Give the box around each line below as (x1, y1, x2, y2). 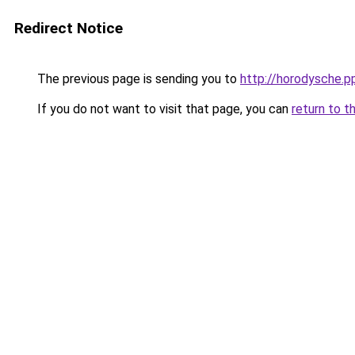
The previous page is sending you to (34, 71, 240, 86)
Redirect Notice (14, 19, 123, 37)
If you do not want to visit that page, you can (34, 101, 292, 116)
